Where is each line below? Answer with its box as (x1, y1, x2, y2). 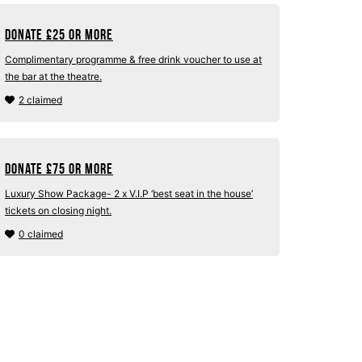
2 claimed (19, 94, 62, 106)
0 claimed (19, 228, 63, 240)
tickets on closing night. (5, 204, 112, 217)
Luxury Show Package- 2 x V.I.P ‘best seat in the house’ (5, 187, 253, 200)
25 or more (53, 27, 113, 43)
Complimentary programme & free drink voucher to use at (5, 53, 262, 65)
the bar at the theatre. (5, 70, 102, 82)
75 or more (53, 161, 113, 177)
